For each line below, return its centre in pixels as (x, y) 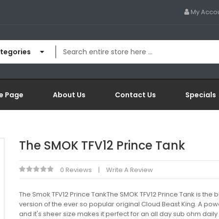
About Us (69, 95)
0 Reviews (76, 170)
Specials (201, 95)
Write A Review (130, 170)
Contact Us (135, 95)
